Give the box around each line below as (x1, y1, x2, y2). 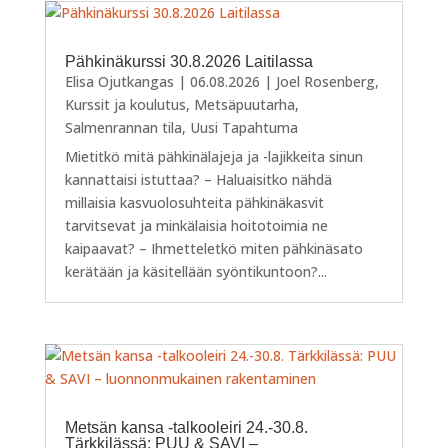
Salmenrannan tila (64, 117, 182, 137)
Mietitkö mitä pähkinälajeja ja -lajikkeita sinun (64, 146, 363, 166)
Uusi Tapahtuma (189, 117, 298, 137)
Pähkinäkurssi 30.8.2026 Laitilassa (64, 52, 313, 70)
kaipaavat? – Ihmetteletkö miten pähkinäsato (64, 238, 363, 258)
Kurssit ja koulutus (64, 94, 186, 114)
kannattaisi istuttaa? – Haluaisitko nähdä (64, 169, 332, 189)
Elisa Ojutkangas (64, 71, 174, 91)
